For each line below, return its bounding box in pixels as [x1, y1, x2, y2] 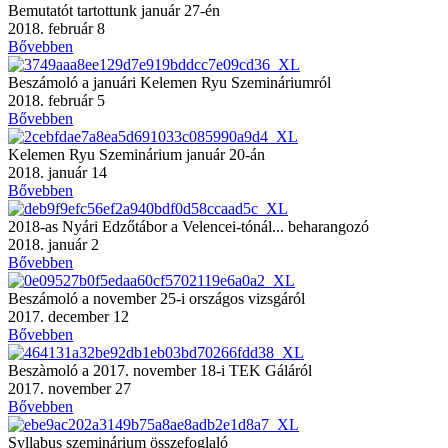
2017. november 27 [8, 379, 131, 397]
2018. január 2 [8, 235, 99, 253]
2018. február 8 [8, 19, 105, 37]
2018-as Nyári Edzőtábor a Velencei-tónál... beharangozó [8, 217, 369, 235]
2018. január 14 [8, 163, 107, 181]
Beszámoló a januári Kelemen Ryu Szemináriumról [8, 73, 331, 91]
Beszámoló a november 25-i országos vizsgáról [8, 289, 305, 307]
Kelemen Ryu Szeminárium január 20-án [8, 145, 265, 163]
